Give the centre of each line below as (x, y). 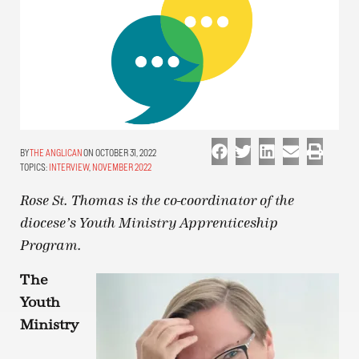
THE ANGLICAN (56, 153)
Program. (51, 246)
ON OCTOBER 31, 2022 (119, 153)
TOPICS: (34, 167)
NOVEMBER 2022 (122, 167)
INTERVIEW (69, 167)
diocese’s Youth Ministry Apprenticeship (149, 224)
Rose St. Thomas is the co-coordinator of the (157, 201)
